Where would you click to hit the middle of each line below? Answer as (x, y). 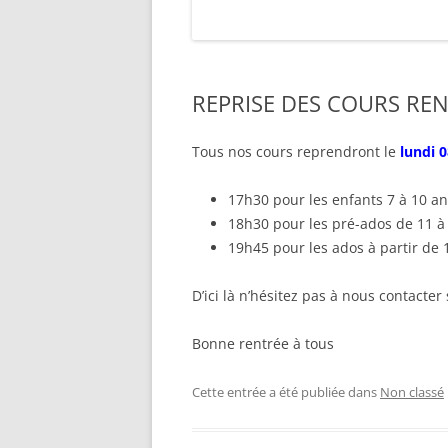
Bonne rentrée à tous (263, 343)
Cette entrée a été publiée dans (286, 392)
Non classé (412, 392)
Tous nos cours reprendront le (296, 151)
